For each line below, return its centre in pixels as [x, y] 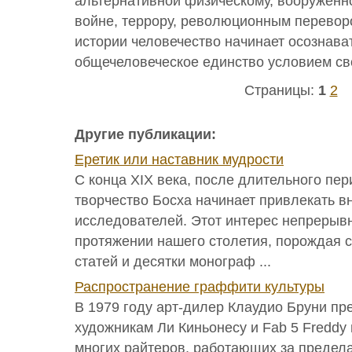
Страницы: [281, 90]
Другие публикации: [145, 134]
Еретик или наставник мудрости [179, 159]
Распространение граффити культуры [200, 287]
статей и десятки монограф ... [173, 262]
